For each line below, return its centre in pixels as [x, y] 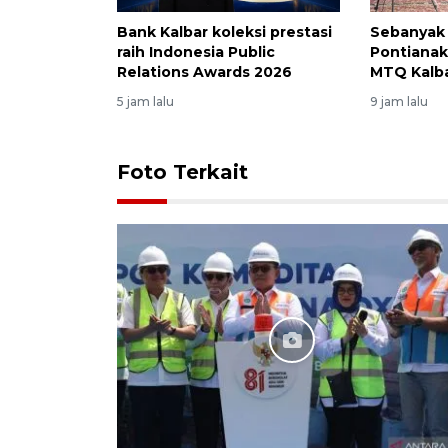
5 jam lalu [145, 101]
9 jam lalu [399, 101]
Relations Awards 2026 [204, 71]
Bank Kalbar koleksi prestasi [224, 31]
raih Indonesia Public [196, 51]
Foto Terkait [182, 171]
